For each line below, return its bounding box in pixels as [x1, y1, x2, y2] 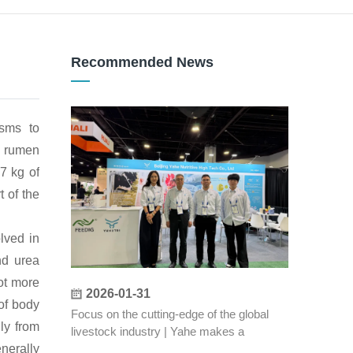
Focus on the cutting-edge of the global [70, 307, 269, 321]
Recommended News [70, 54, 214, 70]
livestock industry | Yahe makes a [70, 324, 244, 338]
